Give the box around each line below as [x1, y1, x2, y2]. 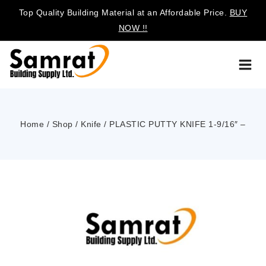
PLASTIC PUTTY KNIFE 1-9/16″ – [109, 119, 246, 129]
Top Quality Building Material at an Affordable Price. [18, 8, 230, 17]
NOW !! [118, 23, 148, 33]
